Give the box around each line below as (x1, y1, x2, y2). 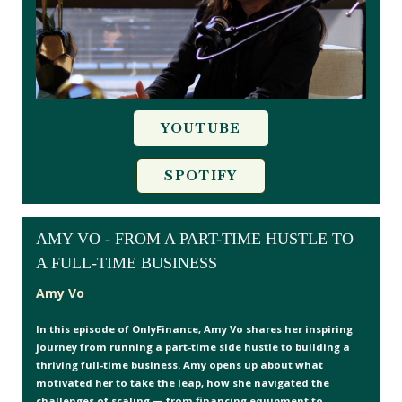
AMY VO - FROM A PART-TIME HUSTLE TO (36, 229, 354, 248)
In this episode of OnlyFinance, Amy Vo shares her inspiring (36, 321, 353, 336)
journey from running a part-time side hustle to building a (36, 339, 350, 354)
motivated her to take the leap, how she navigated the (36, 375, 329, 389)
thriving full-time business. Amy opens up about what (36, 357, 323, 371)
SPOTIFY (164, 166, 238, 185)
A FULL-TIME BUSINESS (36, 253, 217, 272)
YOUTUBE (161, 118, 241, 137)
